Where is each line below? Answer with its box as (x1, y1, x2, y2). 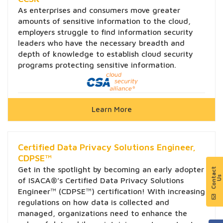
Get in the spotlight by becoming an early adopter (18, 165, 204, 174)
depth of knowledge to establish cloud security (18, 49, 193, 58)
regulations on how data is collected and (18, 198, 169, 207)
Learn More (91, 105, 132, 114)
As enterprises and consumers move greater (18, 5, 180, 14)
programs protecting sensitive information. (18, 60, 176, 69)
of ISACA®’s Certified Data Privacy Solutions (18, 176, 184, 185)
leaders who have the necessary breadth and (18, 38, 185, 47)
